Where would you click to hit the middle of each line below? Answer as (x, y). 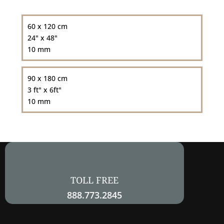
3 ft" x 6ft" (44, 89)
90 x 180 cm (47, 78)
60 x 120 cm (47, 26)
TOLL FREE (95, 180)
